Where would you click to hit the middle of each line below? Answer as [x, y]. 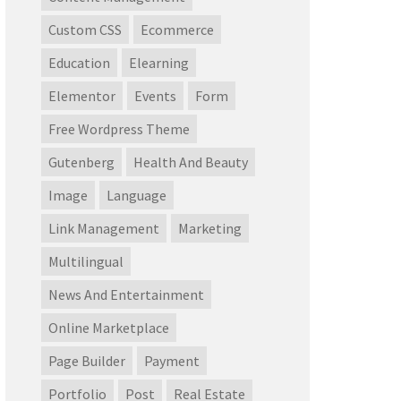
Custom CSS [85, 30]
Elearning [159, 63]
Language [137, 196]
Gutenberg [81, 162]
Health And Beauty [191, 162]
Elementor [82, 96]
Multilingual [86, 262]
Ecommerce [177, 30]
